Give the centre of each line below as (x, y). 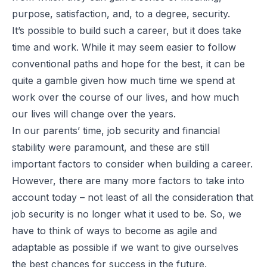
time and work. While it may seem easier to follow (124, 47)
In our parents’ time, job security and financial (116, 130)
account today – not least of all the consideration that (133, 197)
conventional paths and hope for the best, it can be (128, 63)
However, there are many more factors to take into (128, 180)
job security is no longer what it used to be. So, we (127, 214)
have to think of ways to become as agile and (114, 230)
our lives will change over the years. (94, 114)
